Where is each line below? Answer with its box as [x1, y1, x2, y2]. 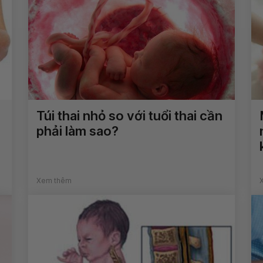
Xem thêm [36, 176, 72, 186]
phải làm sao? [36, 123, 119, 139]
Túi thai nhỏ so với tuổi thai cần [36, 108, 223, 124]
